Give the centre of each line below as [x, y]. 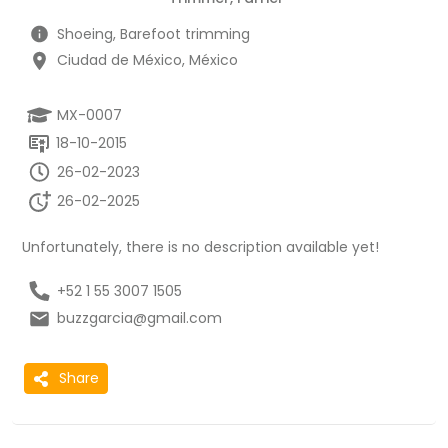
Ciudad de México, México [147, 59]
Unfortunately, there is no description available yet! [200, 246]
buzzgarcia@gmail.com [139, 318]
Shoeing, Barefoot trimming [153, 33]
